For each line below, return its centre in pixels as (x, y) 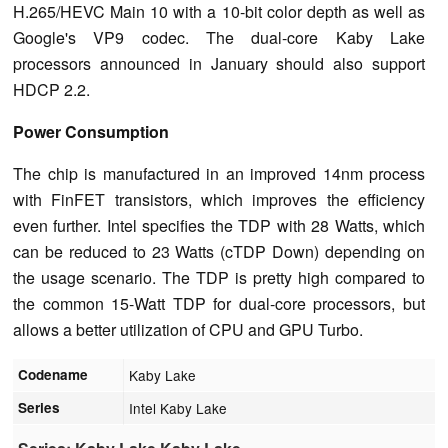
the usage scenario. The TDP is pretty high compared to (219, 277)
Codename (53, 374)
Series (39, 407)
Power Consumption (91, 131)
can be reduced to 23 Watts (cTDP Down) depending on (219, 251)
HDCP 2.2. (51, 89)
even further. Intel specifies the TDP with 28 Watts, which (219, 225)
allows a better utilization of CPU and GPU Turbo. (188, 329)
